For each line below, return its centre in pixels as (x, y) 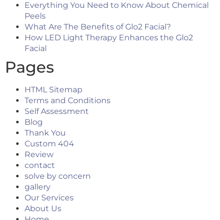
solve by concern (58, 176)
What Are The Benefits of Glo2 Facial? (98, 27)
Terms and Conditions (68, 101)
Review (39, 155)
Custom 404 (49, 144)
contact (40, 165)
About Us (43, 209)
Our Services (49, 198)
